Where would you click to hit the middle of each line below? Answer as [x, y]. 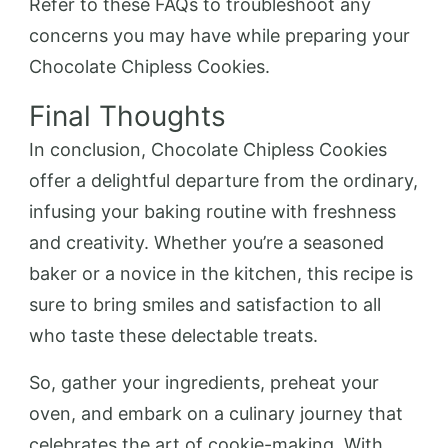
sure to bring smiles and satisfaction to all [205, 304]
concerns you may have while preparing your [219, 35]
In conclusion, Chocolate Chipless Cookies [208, 149]
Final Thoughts [127, 115]
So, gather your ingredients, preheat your [204, 382]
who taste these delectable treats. [173, 335]
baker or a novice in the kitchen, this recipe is [221, 273]
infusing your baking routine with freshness [212, 211]
